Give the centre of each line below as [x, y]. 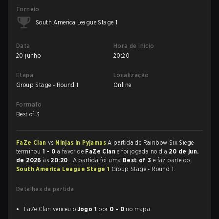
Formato [29, 104]
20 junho [29, 55]
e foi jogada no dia [143, 151]
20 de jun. [184, 151]
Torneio [28, 9]
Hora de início [134, 46]
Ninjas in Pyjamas [82, 142]
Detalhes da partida [45, 189]
